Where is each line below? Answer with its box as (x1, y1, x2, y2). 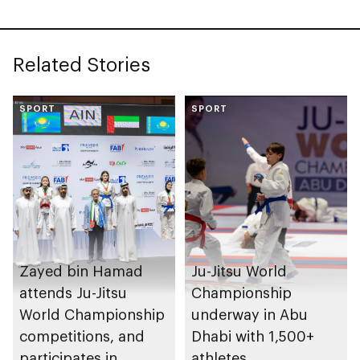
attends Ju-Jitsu (19, 284, 128, 302)
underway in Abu (191, 305, 308, 324)
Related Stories (13, 51, 150, 76)
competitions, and (19, 327, 145, 346)
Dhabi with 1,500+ (191, 327, 314, 346)
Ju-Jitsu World (191, 262, 288, 280)
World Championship (19, 305, 165, 324)
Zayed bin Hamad (19, 262, 143, 280)
